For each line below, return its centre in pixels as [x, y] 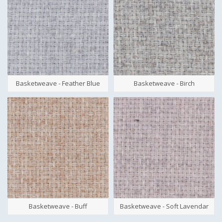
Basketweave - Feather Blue [58, 83]
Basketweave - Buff [58, 206]
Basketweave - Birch [164, 83]
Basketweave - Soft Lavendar [164, 206]
